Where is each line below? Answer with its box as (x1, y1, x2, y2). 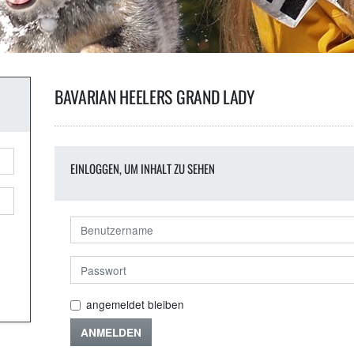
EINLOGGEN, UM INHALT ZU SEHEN (70, 160, 215, 177)
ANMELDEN (80, 324, 141, 340)
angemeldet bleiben (85, 296, 184, 312)
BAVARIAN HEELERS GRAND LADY (54, 84, 254, 109)
